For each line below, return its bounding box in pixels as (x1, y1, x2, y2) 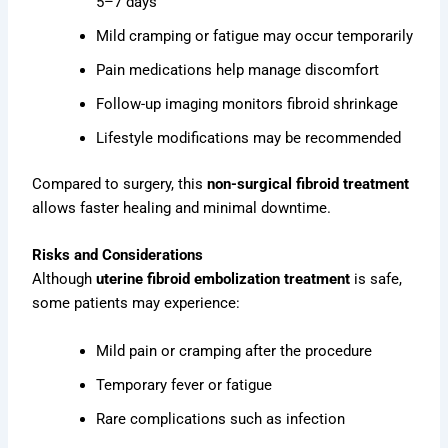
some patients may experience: (32, 294, 241, 313)
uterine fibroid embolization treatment (96, 270, 351, 289)
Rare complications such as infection (96, 409, 346, 428)
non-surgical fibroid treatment (207, 175, 410, 194)
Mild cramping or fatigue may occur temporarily (96, 27, 414, 46)
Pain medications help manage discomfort (96, 61, 380, 80)
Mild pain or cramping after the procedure (96, 341, 373, 360)
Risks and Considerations (32, 246, 204, 265)
